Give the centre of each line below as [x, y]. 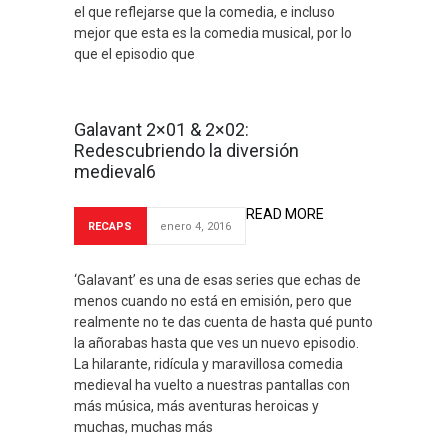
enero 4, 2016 [195, 226]
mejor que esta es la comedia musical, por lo [213, 33]
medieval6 [115, 171]
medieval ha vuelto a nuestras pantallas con [212, 385]
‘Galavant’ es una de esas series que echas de [217, 280]
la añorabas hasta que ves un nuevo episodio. [216, 343]
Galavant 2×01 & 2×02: [161, 129]
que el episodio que [134, 54]
